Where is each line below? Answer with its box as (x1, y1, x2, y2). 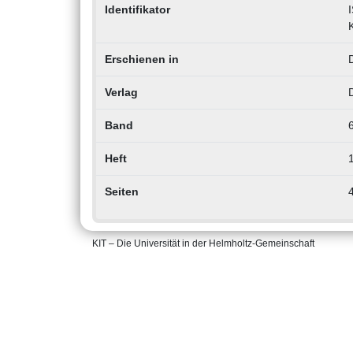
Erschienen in (104, 53, 179, 66)
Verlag (104, 86, 138, 99)
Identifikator (104, 3, 170, 17)
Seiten (104, 185, 139, 199)
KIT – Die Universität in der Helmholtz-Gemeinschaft (92, 238, 314, 250)
